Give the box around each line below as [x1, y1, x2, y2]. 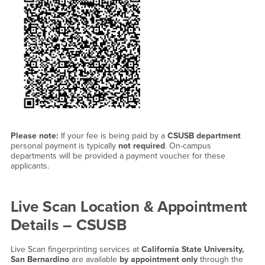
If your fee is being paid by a [58, 130, 167, 141]
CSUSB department [167, 130, 241, 141]
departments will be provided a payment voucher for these [10, 150, 225, 161]
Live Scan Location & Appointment [10, 197, 248, 216]
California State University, [141, 244, 244, 255]
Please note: [10, 130, 59, 141]
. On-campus [164, 140, 211, 151]
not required [118, 140, 165, 151]
